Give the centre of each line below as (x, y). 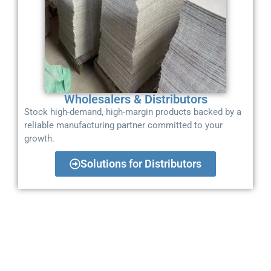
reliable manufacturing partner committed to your (123, 125)
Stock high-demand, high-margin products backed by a (133, 112)
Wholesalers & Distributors (135, 99)
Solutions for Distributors (141, 163)
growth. (39, 138)
